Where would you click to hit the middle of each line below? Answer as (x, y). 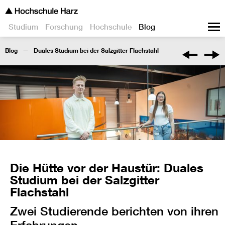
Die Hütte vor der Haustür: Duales (107, 168)
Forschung (64, 27)
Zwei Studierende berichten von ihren (114, 211)
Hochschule (111, 27)
